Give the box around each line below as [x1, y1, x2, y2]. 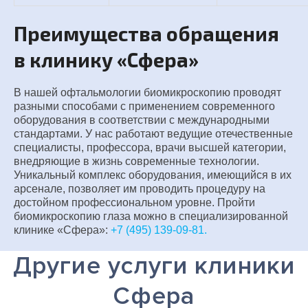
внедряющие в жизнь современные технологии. [14, 155, 259, 167]
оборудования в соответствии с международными [14, 114, 269, 126]
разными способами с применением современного [14, 100, 275, 112]
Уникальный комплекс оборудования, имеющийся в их [14, 169, 291, 181]
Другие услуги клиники [13, 251, 295, 281]
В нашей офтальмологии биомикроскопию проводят [14, 87, 281, 98]
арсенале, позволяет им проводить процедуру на [14, 183, 265, 195]
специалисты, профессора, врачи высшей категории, [14, 142, 286, 153]
